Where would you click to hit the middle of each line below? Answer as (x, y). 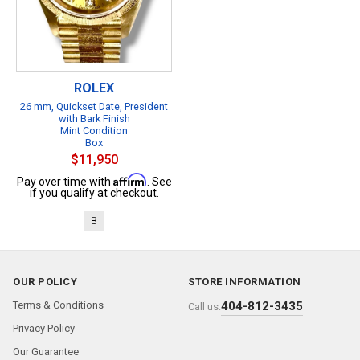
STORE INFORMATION (245, 282)
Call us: (205, 307)
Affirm (130, 179)
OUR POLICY (45, 282)
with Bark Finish (94, 118)
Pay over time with (65, 181)
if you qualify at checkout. (94, 192)
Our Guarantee (46, 352)
